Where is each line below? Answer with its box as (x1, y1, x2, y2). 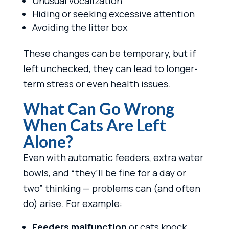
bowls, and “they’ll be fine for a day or (22, 166, 186, 179)
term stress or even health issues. (22, 77, 171, 90)
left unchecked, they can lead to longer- (22, 62, 198, 75)
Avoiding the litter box (32, 20, 127, 33)
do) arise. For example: (22, 197, 122, 210)
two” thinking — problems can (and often (22, 181, 200, 194)
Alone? (22, 131, 73, 151)
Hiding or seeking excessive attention (32, 7, 195, 20)
